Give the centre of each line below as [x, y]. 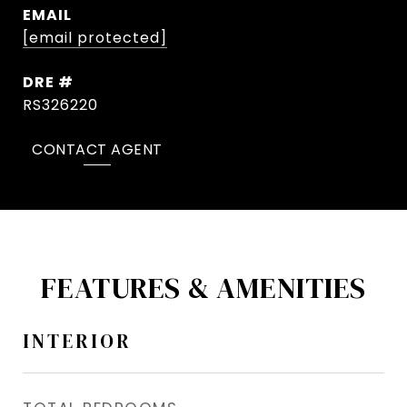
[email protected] [95, 37]
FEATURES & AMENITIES [203, 288]
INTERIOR [77, 342]
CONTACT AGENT [97, 149]
